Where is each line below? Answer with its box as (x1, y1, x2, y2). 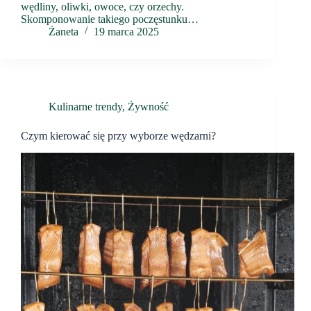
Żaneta (49, 26, 78, 38)
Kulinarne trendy (49, 101, 122, 113)
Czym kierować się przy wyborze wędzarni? (21, 130, 216, 142)
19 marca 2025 (94, 26, 159, 38)
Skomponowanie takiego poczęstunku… (21, 13, 199, 26)
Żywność (128, 101, 169, 113)
